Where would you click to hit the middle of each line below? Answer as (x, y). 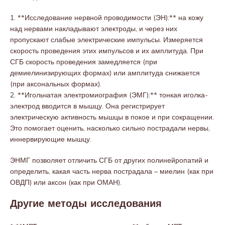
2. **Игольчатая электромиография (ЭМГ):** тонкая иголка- (109, 95)
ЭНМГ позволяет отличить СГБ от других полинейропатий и (109, 160)
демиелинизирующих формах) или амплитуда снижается (105, 73)
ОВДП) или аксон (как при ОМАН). (66, 182)
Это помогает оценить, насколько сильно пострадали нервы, (110, 128)
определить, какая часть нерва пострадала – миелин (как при (112, 171)
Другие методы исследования (86, 204)
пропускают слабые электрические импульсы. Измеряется (106, 40)
